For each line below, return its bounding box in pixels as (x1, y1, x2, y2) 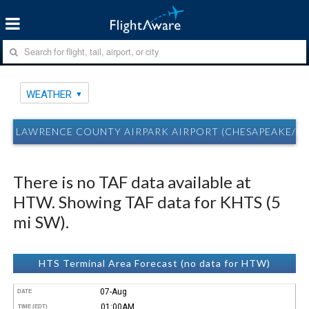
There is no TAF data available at (13, 171, 252, 192)
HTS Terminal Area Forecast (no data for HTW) (39, 257, 270, 269)
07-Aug (99, 286, 127, 297)
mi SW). (13, 211, 70, 232)
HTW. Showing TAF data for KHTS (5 (13, 191, 281, 212)
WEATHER (26, 88, 72, 101)
